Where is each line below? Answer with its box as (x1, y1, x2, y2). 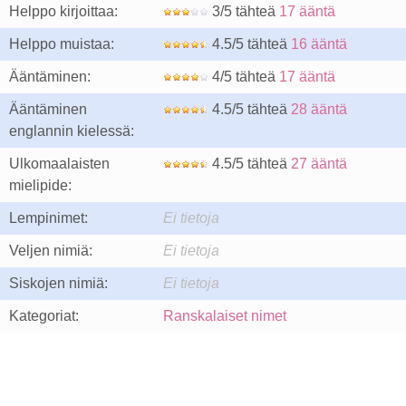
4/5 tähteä (208, 69, 279, 84)
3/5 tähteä (208, 4, 279, 19)
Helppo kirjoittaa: (9, 4, 118, 19)
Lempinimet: (9, 210, 88, 226)
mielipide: (9, 178, 72, 193)
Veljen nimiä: (9, 243, 92, 258)
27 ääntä (291, 156, 347, 171)
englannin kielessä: (9, 123, 134, 139)
